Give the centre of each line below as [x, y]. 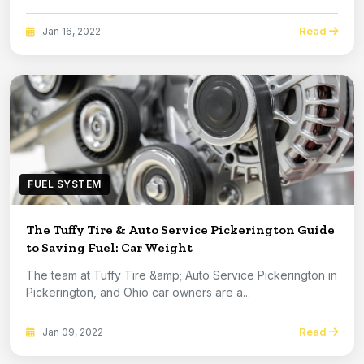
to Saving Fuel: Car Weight [109, 248]
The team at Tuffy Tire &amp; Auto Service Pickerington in [182, 275]
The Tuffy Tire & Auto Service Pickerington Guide [180, 230]
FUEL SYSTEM [65, 184]
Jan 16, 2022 [70, 31]
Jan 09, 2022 [71, 331]
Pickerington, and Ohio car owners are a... [138, 292]
